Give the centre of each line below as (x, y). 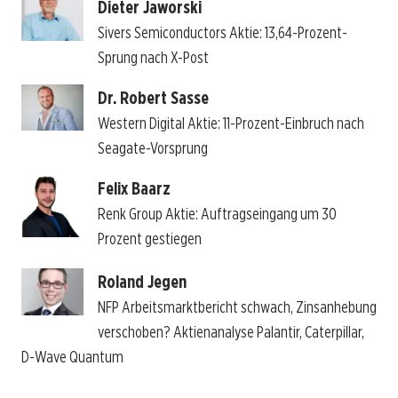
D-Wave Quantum (72, 357)
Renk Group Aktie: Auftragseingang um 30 (217, 213)
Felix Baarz (134, 188)
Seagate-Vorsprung (152, 147)
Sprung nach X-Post (153, 58)
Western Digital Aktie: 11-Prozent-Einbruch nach (231, 123)
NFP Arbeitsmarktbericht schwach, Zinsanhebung (237, 307)
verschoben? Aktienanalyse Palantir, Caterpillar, (231, 332)
